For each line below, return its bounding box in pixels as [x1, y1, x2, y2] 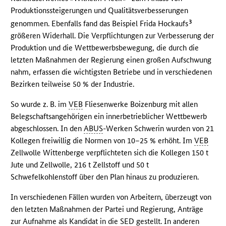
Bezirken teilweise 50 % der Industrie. [11, 79, 135, 89]
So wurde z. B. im [11, 99, 69, 109]
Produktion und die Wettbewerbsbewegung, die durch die [11, 42, 199, 52]
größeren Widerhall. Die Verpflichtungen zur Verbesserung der [11, 30, 214, 40]
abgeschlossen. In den [11, 123, 84, 133]
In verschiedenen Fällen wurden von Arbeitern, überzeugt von [11, 192, 212, 202]
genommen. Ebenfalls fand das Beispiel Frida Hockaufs [11, 18, 189, 28]
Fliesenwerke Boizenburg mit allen [83, 99, 198, 109]
